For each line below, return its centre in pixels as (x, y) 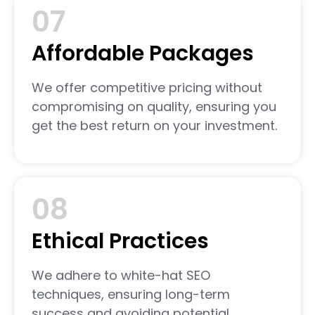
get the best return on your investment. (154, 126)
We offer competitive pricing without (147, 88)
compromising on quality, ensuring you (154, 107)
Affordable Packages (143, 54)
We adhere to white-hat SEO (121, 275)
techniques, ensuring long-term (131, 294)
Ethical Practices (120, 241)
